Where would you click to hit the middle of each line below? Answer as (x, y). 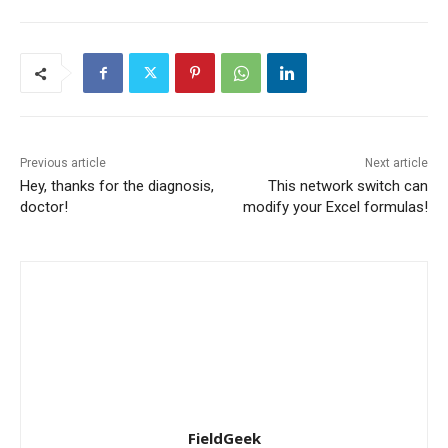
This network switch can (347, 186)
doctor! (44, 207)
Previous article (63, 163)
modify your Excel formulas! (335, 207)
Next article (396, 163)
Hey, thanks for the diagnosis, (117, 186)
